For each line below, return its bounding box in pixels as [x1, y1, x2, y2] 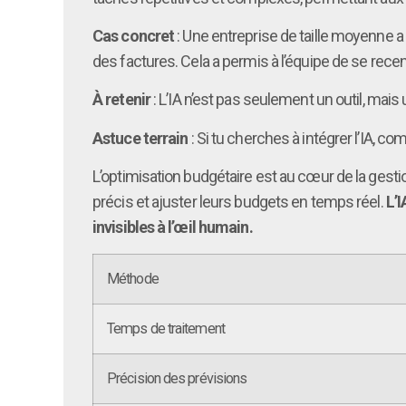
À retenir [92, 90, 150, 110]
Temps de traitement [107, 319, 225, 337]
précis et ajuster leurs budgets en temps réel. [92, 192, 386, 212]
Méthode [107, 269, 159, 287]
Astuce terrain [92, 128, 188, 148]
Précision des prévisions [107, 369, 247, 387]
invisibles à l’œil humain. [92, 217, 253, 237]
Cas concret [92, 25, 175, 45]
